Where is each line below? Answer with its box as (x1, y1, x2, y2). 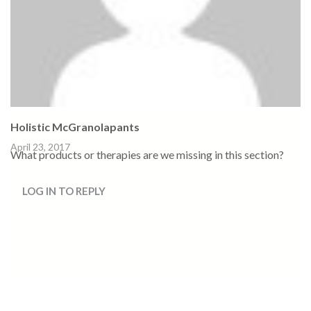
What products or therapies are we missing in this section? (10, 148, 284, 162)
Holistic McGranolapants (10, 120, 140, 134)
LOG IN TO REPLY (22, 185, 106, 198)
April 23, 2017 (10, 141, 70, 153)
